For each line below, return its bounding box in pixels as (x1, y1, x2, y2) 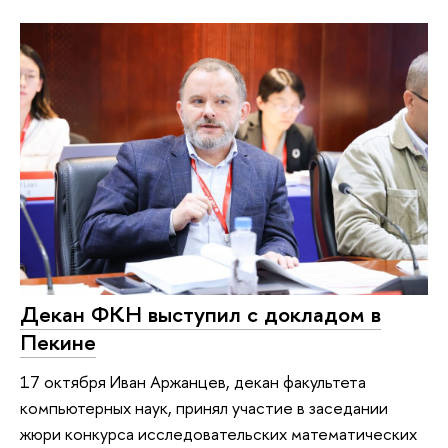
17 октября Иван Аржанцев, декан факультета (20, 370, 366, 394)
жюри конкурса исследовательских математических (20, 422, 417, 446)
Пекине (20, 326, 96, 357)
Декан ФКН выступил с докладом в (20, 298, 381, 329)
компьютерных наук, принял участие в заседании (20, 396, 388, 420)
